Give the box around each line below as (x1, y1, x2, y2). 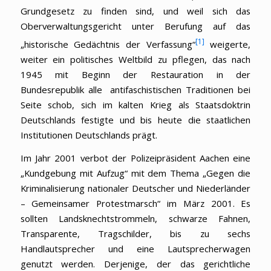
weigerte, (204, 38, 251, 51)
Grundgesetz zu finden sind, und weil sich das (20, 5, 251, 18)
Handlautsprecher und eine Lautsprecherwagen (20, 243, 251, 255)
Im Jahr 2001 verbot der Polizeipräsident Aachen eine (20, 152, 251, 165)
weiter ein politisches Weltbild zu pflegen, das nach (20, 53, 251, 66)
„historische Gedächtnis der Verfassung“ (20, 38, 195, 51)
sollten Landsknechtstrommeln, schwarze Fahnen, (20, 212, 251, 225)
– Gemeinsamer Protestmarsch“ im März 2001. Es (20, 197, 251, 210)
